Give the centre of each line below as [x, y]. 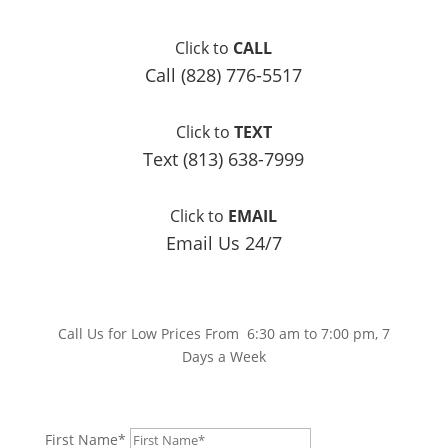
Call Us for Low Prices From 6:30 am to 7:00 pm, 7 [223, 333]
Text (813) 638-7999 [224, 158]
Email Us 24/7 [223, 242]
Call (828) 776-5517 [224, 74]
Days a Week [223, 356]
